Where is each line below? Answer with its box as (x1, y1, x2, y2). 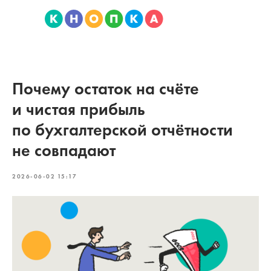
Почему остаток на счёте (12, 78, 199, 99)
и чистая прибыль (12, 99, 145, 120)
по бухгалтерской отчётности (12, 119, 233, 140)
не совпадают (12, 140, 116, 161)
